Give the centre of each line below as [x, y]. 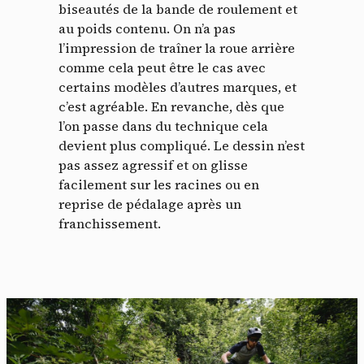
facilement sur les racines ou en [159, 185]
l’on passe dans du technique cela [163, 126]
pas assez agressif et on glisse [153, 165]
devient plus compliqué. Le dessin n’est [182, 146]
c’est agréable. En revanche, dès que [171, 107]
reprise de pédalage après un [150, 204]
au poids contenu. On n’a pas [147, 29]
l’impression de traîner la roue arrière [177, 48]
